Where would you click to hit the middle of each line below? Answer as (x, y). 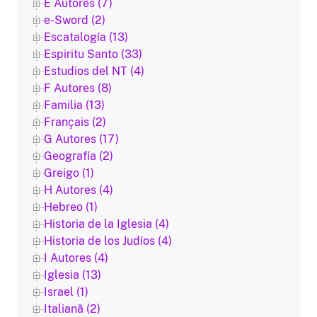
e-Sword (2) (75, 20)
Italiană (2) (72, 309)
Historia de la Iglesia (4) (106, 224)
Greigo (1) (69, 173)
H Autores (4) (79, 190)
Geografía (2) (79, 156)
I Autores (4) (76, 258)
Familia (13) (74, 105)
